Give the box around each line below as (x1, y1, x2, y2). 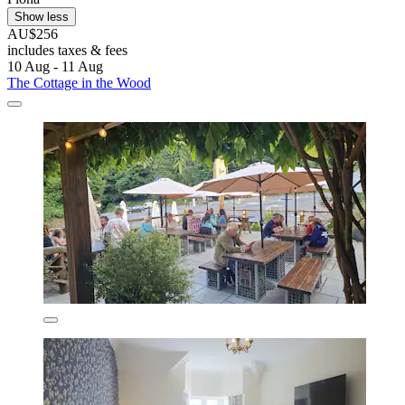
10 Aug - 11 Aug (7, 59, 103, 75)
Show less (14, 10, 69, 24)
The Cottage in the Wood (7, 75, 151, 91)
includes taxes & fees (7, 42, 127, 59)
